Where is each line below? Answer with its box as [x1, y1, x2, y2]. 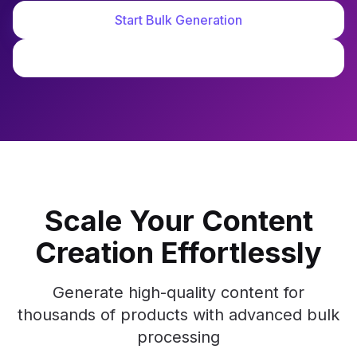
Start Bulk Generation [115, 12, 242, 28]
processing [137, 328, 220, 347]
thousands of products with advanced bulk [18, 305, 339, 324]
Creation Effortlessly [35, 235, 322, 270]
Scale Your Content [44, 203, 313, 238]
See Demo [147, 50, 210, 66]
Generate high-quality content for [53, 283, 304, 302]
